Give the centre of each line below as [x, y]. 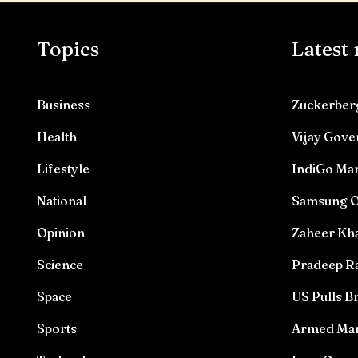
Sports [56, 328]
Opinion [60, 233]
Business [63, 105]
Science [60, 265]
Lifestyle [63, 169]
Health [56, 137]
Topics [68, 49]
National [61, 201]
